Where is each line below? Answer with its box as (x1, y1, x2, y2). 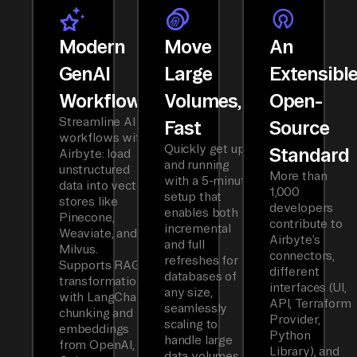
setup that (164, 190, 222, 204)
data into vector (59, 178, 148, 193)
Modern (59, 36, 126, 57)
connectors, (269, 249, 335, 263)
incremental (164, 222, 232, 236)
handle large (164, 333, 233, 347)
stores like (59, 194, 119, 209)
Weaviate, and (59, 226, 137, 241)
